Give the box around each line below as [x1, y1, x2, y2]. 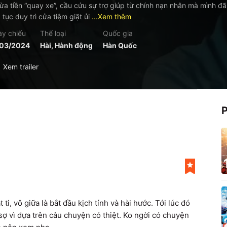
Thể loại [40, 29, 66, 37]
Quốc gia [103, 29, 133, 37]
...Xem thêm [92, 12, 131, 21]
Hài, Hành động [40, 41, 93, 50]
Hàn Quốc [103, 41, 137, 50]
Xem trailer [3, 62, 39, 71]
